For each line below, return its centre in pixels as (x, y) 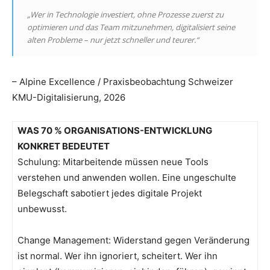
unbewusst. (42, 209)
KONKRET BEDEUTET (64, 146)
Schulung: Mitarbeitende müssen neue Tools (113, 162)
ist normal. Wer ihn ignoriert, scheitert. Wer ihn (118, 256)
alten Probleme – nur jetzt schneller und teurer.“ (113, 40)
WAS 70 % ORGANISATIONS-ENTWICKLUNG (115, 131)
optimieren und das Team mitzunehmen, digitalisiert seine (131, 27)
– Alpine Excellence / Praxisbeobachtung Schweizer (123, 82)
